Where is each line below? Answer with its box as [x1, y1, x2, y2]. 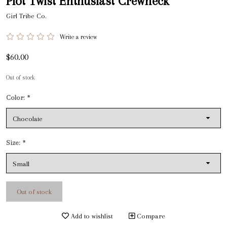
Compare [135, 212, 165, 220]
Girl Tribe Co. [6, 12, 47, 20]
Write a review [60, 33, 97, 41]
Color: [6, 93, 27, 101]
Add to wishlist [69, 212, 112, 220]
